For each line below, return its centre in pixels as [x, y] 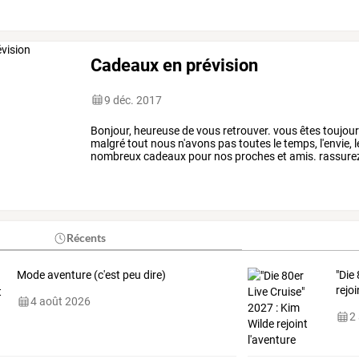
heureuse [156, 130]
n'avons [196, 143]
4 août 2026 [60, 302]
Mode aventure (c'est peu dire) [91, 275]
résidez [134, 169]
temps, [300, 143]
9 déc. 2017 [133, 100]
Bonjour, [111, 130]
